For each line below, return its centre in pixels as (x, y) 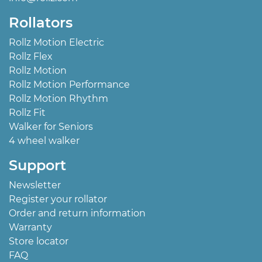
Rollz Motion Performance (69, 85)
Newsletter (35, 185)
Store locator (39, 241)
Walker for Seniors (51, 127)
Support (37, 165)
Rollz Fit (27, 113)
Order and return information (77, 213)
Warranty (30, 227)
